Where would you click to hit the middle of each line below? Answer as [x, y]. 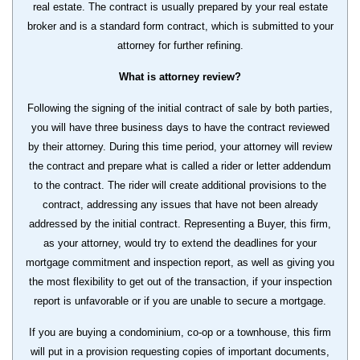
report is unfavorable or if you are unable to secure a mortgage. [180, 301]
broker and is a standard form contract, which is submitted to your [180, 26]
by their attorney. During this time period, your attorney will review [180, 146]
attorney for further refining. [180, 45]
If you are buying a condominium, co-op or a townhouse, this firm [180, 332]
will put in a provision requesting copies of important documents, [180, 351]
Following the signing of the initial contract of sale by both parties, [180, 108]
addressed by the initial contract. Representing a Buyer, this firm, [180, 223]
